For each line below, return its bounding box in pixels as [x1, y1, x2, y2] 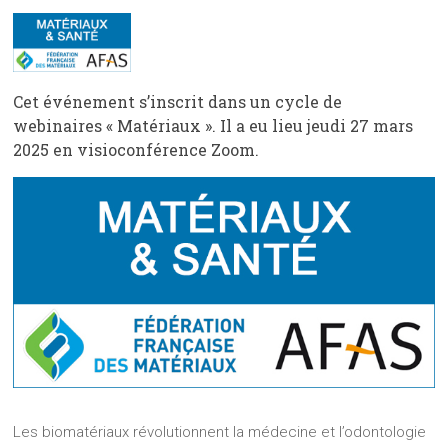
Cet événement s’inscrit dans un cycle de [13, 91, 343, 113]
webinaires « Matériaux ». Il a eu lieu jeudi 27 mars [13, 115, 414, 137]
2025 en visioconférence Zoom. [13, 139, 260, 161]
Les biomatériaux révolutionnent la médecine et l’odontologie [13, 422, 427, 441]
